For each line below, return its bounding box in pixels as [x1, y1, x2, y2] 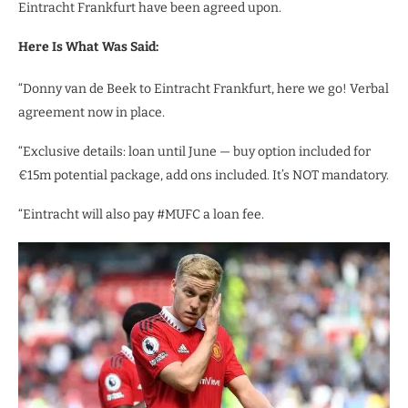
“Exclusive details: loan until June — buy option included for [18, 143, 371, 159]
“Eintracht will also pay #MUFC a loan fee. [18, 206, 264, 222]
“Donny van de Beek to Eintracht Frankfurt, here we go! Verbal [18, 80, 389, 97]
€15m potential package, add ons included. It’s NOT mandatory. [18, 167, 389, 183]
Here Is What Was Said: [18, 38, 158, 55]
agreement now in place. [18, 104, 165, 120]
